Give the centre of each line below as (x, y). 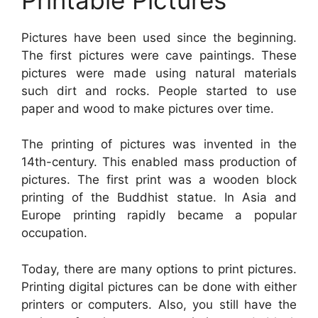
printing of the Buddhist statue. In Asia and (159, 198)
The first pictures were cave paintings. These (159, 55)
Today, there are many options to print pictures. (159, 269)
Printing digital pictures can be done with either (159, 286)
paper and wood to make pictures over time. (148, 108)
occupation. (54, 233)
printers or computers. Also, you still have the (159, 304)
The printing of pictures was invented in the (159, 144)
